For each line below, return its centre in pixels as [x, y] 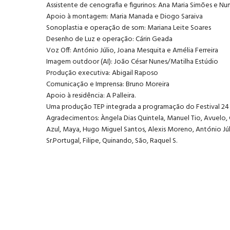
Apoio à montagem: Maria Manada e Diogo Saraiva [124, 16]
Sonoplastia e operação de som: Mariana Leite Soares [129, 28]
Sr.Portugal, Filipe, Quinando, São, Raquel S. [112, 141]
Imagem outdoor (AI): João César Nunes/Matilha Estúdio [132, 62]
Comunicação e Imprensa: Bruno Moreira [108, 84]
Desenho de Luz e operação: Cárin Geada [109, 39]
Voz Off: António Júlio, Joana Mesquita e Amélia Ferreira [132, 50]
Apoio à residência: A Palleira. [91, 95]
